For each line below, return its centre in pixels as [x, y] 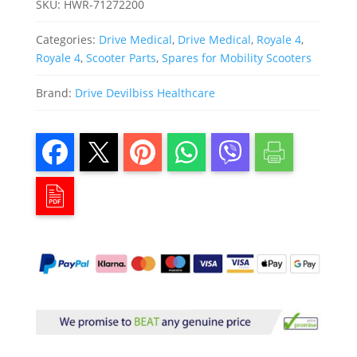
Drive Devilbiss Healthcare [145, 93]
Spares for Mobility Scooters [236, 58]
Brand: [55, 93]
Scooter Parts [121, 58]
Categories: [67, 40]
